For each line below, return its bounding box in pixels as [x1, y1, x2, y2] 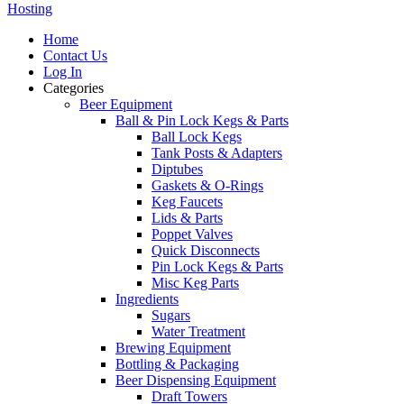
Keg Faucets [151, 194, 223, 210]
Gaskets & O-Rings [151, 178, 263, 194]
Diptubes [151, 161, 203, 178]
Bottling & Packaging [115, 356, 239, 372]
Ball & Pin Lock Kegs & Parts [115, 113, 289, 129]
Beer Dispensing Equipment [115, 372, 276, 389]
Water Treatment [151, 324, 245, 340]
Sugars [151, 308, 190, 324]
